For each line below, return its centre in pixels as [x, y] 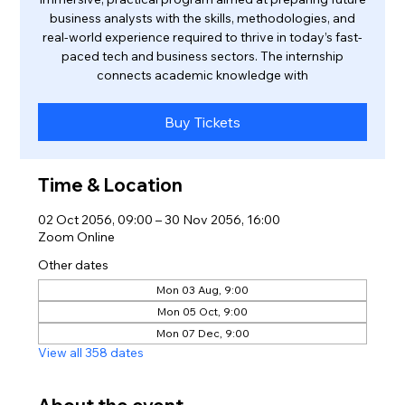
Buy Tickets [202, 122]
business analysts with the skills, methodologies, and [202, 19]
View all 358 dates [91, 353]
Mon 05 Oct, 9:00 [202, 312]
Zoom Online [77, 237]
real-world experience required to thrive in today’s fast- [202, 38]
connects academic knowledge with [202, 75]
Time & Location [111, 185]
